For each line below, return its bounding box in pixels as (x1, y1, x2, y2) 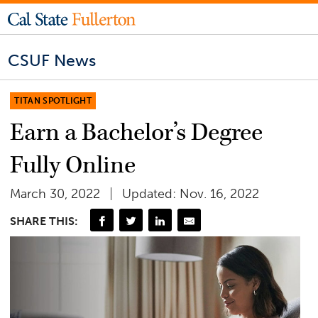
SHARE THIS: (10, 214, 79, 229)
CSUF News (8, 50, 97, 71)
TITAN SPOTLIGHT (14, 95, 92, 106)
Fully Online (10, 149, 136, 181)
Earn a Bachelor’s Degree (10, 116, 263, 148)
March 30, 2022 (10, 185, 101, 202)
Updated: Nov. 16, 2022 (122, 185, 260, 202)
